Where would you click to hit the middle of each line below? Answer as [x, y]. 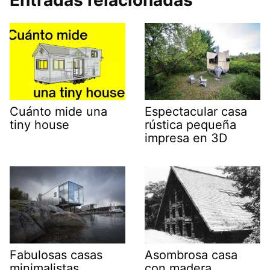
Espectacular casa [196, 111]
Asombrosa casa [191, 255]
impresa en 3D [186, 138]
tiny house [39, 124]
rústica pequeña [190, 124]
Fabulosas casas [56, 255]
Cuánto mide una [58, 111]
